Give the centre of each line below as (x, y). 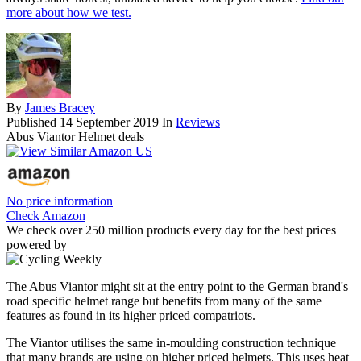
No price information (60, 201)
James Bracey (60, 107)
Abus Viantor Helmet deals (75, 136)
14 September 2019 (109, 122)
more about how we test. (69, 12)
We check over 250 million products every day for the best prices (171, 230)
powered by (37, 244)
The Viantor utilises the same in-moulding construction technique (171, 342)
